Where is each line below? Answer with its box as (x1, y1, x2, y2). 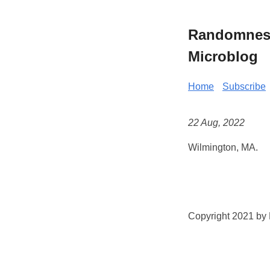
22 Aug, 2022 (188, 118, 245, 128)
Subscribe (222, 81, 266, 92)
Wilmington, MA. (188, 142, 258, 153)
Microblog (188, 48, 258, 64)
